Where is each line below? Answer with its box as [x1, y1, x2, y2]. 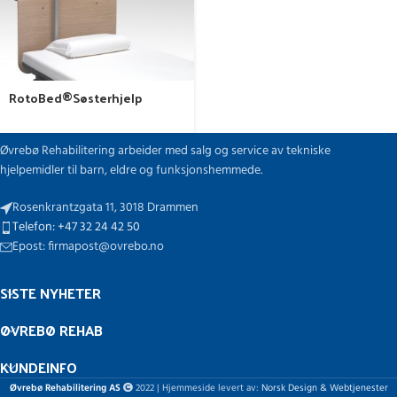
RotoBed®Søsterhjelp [9, 87, 142, 110]
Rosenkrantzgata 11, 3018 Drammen [12, 198, 198, 219]
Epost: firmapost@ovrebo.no [12, 237, 164, 258]
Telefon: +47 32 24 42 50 [12, 217, 140, 238]
